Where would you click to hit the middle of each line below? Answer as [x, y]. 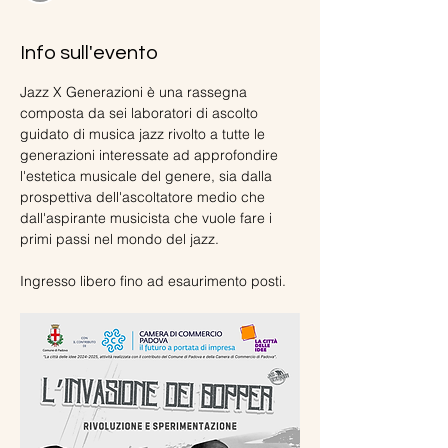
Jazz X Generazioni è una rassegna [135, 92]
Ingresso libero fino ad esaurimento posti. [153, 281]
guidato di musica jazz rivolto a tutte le [144, 134]
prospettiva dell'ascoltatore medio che [144, 197]
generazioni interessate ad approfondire [151, 155]
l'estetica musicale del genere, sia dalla [148, 176]
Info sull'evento [89, 53]
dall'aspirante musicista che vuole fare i [148, 218]
